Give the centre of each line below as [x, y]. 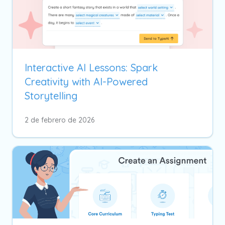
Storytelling [51, 95]
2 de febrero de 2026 [60, 120]
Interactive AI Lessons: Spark [91, 67]
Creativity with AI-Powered [86, 81]
